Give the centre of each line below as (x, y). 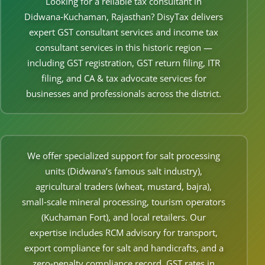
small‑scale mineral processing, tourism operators (124, 202)
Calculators (26, 58)
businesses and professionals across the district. (124, 94)
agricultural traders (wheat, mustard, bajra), (124, 187)
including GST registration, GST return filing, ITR (124, 63)
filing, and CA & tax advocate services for (124, 78)
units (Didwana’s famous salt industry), (124, 171)
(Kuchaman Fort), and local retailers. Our (124, 217)
